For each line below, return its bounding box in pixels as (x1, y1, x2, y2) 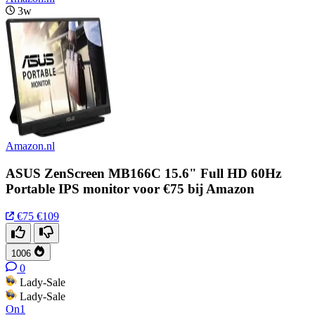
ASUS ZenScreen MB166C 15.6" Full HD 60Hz (6, 166, 281, 181)
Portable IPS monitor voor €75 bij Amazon (6, 181, 255, 197)
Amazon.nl (6, 140, 55, 153)
